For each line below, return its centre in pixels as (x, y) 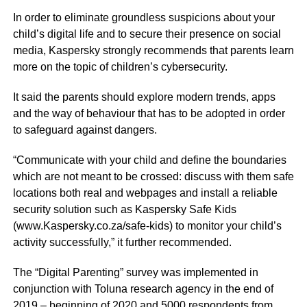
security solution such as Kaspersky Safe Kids (124, 210)
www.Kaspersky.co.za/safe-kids (93, 226)
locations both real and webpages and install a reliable (145, 193)
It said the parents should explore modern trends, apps (144, 97)
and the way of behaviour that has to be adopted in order (149, 114)
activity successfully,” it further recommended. (122, 243)
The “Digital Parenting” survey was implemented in (135, 273)
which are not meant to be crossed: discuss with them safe (153, 177)
